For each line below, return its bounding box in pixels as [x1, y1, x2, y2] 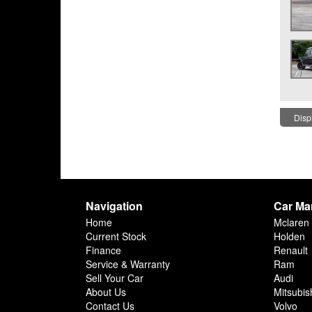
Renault [274, 242, 308, 257]
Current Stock [86, 228, 146, 243]
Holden [274, 228, 305, 243]
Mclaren [274, 214, 309, 229]
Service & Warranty [86, 256, 170, 271]
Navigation [86, 197, 143, 214]
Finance [86, 242, 121, 257]
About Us [86, 284, 126, 299]
